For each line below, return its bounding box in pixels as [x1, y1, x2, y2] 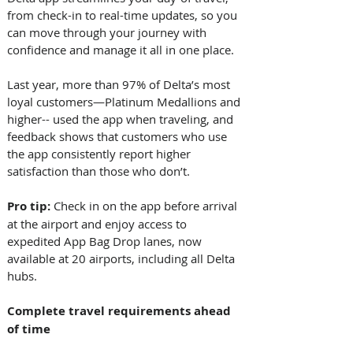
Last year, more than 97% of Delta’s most [7, 76, 233, 92]
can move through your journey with [7, 24, 210, 40]
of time [7, 320, 50, 337]
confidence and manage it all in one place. [7, 41, 237, 58]
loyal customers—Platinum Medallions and [7, 93, 243, 110]
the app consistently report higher [7, 145, 194, 162]
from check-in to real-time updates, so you [7, 6, 240, 23]
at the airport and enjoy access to [7, 215, 190, 232]
